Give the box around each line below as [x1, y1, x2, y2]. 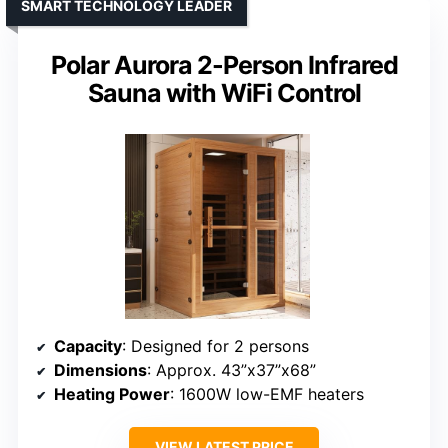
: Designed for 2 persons [122, 336, 309, 357]
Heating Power [54, 384, 170, 405]
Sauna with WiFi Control [87, 78, 361, 109]
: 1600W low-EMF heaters [170, 384, 364, 405]
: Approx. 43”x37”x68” [147, 360, 316, 381]
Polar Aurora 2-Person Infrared [50, 50, 398, 81]
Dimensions [54, 360, 147, 381]
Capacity [54, 336, 122, 357]
